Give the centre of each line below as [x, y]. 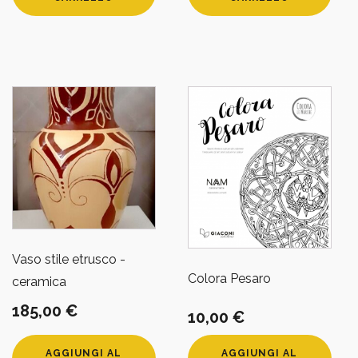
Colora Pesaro [229, 278]
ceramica [39, 282]
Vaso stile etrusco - [69, 260]
